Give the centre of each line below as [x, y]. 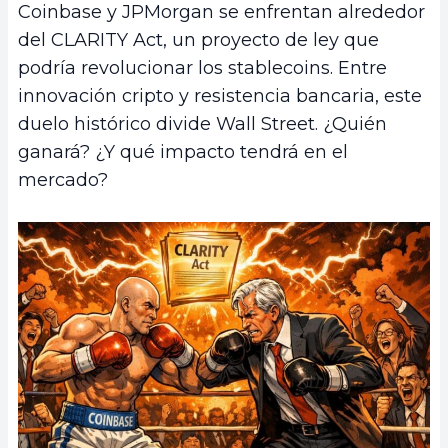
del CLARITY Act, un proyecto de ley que [198, 40]
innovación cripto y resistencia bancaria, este [220, 96]
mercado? [63, 180]
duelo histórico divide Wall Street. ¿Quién [202, 124]
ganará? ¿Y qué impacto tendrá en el [183, 152]
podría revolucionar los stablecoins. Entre [202, 68]
